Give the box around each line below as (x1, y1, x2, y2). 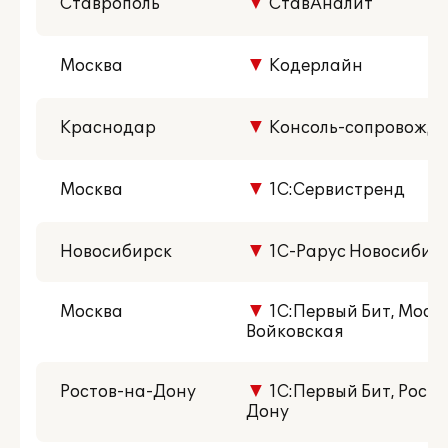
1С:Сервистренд (266, 180, 405, 200)
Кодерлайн (266, 56, 363, 76)
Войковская (246, 322, 344, 342)
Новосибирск (60, 242, 172, 262)
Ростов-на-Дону (60, 382, 196, 402)
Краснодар (60, 118, 156, 138)
